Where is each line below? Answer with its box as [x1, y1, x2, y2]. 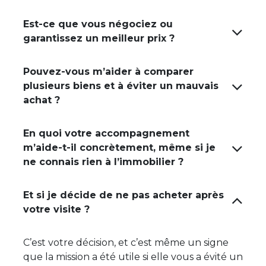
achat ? [23, 94, 60, 106]
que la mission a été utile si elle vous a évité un [23, 251, 243, 262]
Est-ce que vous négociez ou [23, 18, 173, 30]
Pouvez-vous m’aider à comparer [23, 66, 194, 77]
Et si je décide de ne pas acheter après [23, 189, 224, 201]
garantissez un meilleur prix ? [23, 33, 175, 44]
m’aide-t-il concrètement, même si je [23, 142, 216, 153]
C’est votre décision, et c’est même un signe [23, 237, 229, 248]
